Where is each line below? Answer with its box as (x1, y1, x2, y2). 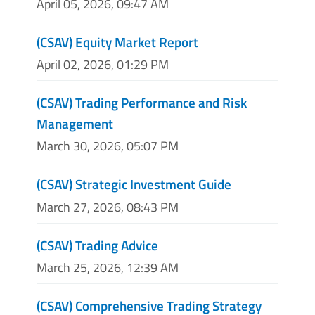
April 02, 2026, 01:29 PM (37, 55, 169, 75)
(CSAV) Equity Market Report (37, 32, 198, 53)
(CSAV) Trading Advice (37, 234, 158, 255)
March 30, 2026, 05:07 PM (37, 136, 179, 156)
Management (37, 113, 113, 134)
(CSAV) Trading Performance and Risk (37, 92, 247, 113)
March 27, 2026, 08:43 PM (37, 197, 179, 217)
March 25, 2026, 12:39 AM (37, 257, 179, 277)
